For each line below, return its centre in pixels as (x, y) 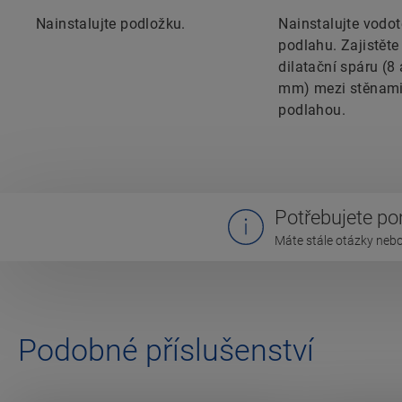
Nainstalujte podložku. (111, 24)
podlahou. (312, 110)
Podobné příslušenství (166, 350)
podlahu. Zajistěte (339, 46)
